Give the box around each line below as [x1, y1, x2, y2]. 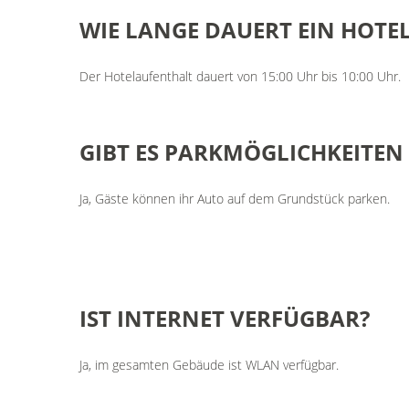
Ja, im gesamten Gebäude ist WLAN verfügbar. [79, 356, 339, 373]
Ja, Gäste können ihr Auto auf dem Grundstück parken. [79, 190, 390, 207]
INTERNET [117, 303, 225, 333]
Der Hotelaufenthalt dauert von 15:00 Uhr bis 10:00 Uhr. [79, 68, 401, 85]
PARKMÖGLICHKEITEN [164, 137, 404, 167]
